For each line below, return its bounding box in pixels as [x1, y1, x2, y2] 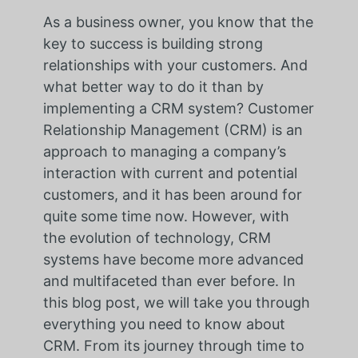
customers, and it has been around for [42, 186, 302, 204]
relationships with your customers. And [42, 57, 308, 74]
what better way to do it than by [42, 78, 264, 96]
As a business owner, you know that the [42, 14, 313, 31]
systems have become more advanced [42, 251, 304, 268]
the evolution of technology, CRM [42, 229, 271, 247]
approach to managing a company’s [42, 143, 286, 161]
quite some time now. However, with [42, 208, 289, 225]
